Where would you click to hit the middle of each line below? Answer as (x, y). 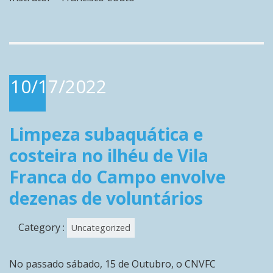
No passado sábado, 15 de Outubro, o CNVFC (112, 264)
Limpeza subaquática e (106, 134)
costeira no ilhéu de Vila (109, 155)
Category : (43, 227)
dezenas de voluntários (106, 198)
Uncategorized (101, 228)
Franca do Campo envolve (117, 177)
